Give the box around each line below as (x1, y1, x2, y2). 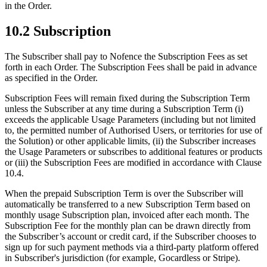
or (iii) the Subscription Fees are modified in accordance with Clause (5, 157, 262, 167)
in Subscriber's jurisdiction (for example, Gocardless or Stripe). (5, 252, 243, 263)
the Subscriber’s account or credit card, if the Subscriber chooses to (5, 231, 256, 241)
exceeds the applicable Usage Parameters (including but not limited (5, 114, 256, 125)
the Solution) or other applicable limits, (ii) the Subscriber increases (5, 135, 256, 146)
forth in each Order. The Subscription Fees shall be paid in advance (5, 61, 257, 72)
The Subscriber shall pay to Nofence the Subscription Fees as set (5, 51, 247, 61)
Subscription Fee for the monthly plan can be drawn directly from (5, 220, 250, 231)
